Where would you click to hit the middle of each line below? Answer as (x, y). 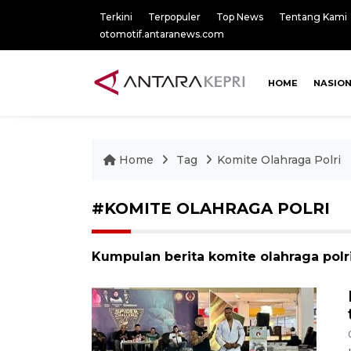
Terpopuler (174, 17)
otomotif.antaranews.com (162, 34)
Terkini (116, 17)
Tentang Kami (313, 17)
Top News (240, 17)
